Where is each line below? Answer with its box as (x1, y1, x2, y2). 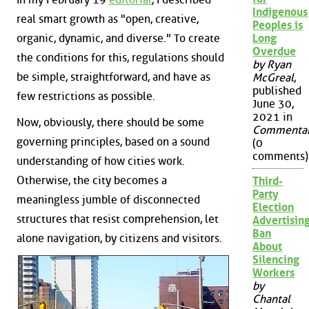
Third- (252, 175, 283, 188)
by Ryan (252, 58, 292, 72)
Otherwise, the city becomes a (17, 174, 167, 187)
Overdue (252, 45, 297, 59)
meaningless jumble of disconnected (17, 193, 200, 206)
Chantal (252, 292, 291, 306)
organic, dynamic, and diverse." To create (17, 32, 220, 46)
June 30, (252, 97, 295, 111)
